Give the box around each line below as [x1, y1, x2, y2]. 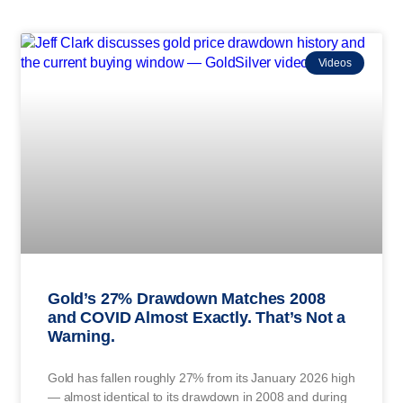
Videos [318, 56, 352, 69]
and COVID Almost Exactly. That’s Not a [48, 308, 346, 327]
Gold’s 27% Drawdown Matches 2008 [48, 289, 326, 308]
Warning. [48, 327, 115, 345]
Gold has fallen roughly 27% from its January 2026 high [48, 370, 355, 385]
